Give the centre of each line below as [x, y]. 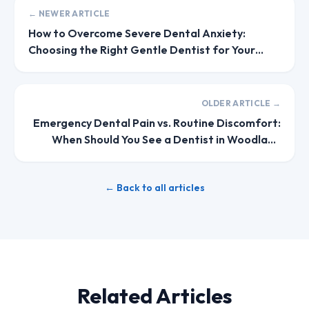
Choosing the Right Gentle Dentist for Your [142, 50]
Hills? [267, 156]
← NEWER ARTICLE [69, 13]
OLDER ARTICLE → [241, 103]
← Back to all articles [154, 188]
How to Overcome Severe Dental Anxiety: [137, 33]
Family [45, 66]
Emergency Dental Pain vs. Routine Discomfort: [157, 123]
